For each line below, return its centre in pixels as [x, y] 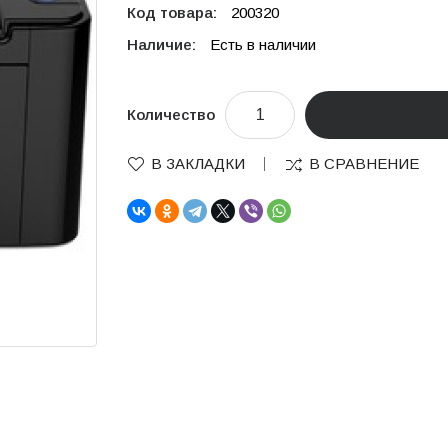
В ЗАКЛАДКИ [198, 163]
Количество [171, 114]
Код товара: [174, 12]
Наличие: [163, 44]
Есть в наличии [263, 44]
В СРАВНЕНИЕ [364, 163]
